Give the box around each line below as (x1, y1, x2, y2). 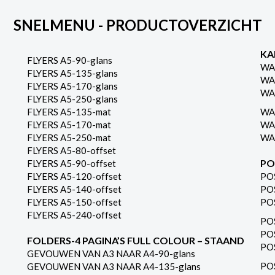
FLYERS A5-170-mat (26, 119, 111, 130)
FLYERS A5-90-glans (26, 55, 112, 66)
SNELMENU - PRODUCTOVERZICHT (13, 16, 262, 34)
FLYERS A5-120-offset (26, 171, 122, 182)
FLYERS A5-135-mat (26, 106, 111, 117)
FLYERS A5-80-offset (26, 145, 116, 156)
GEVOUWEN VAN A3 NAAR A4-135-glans (26, 261, 201, 272)
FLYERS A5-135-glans (26, 68, 118, 79)
